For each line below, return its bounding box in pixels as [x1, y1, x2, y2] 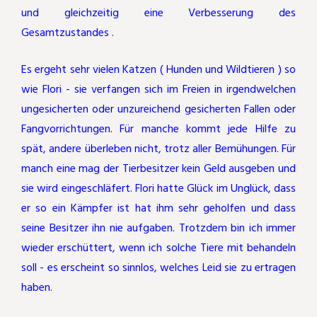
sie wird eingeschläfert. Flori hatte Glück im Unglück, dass [21, 179, 296, 198]
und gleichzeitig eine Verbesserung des [21, 4, 296, 23]
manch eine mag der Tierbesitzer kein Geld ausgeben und [21, 159, 296, 178]
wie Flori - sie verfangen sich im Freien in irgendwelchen [21, 80, 296, 99]
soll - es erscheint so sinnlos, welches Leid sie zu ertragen [21, 258, 296, 277]
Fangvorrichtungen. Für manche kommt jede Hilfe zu [21, 120, 296, 139]
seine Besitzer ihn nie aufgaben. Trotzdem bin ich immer [21, 219, 296, 238]
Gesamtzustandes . [21, 23, 114, 42]
